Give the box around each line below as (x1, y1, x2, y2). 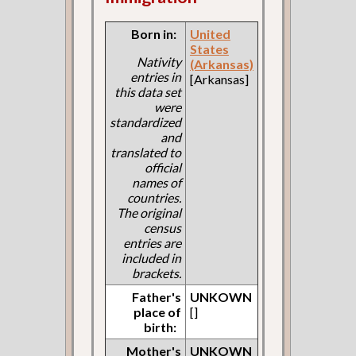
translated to (110, 145, 181, 161)
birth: (143, 319, 176, 335)
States (189, 41, 229, 57)
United (189, 26, 230, 42)
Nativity (136, 54, 181, 70)
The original (116, 205, 181, 221)
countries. (126, 190, 181, 206)
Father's (131, 289, 181, 305)
